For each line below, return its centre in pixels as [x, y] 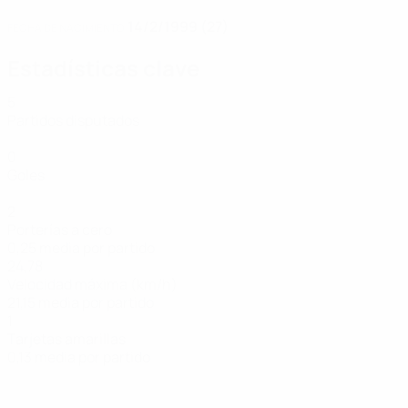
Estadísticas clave [103, 68]
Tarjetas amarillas [66, 339]
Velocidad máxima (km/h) [92, 284]
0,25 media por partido [81, 248]
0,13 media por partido [79, 357]
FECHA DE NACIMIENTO [66, 28]
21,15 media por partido [81, 302]
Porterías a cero [60, 229]
